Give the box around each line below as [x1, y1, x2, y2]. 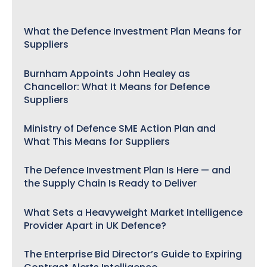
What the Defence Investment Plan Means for [24, 24, 241, 39]
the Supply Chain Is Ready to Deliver [24, 176, 197, 191]
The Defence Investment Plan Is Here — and [24, 163, 231, 178]
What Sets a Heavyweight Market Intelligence [24, 205, 243, 219]
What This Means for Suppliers [24, 134, 170, 148]
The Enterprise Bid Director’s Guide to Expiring [24, 247, 242, 262]
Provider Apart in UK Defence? [24, 218, 166, 232]
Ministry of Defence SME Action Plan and [24, 121, 216, 135]
